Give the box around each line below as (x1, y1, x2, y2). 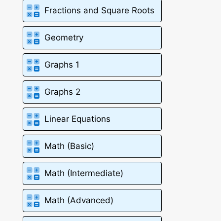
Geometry (44, 33, 84, 43)
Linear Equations (44, 114, 111, 124)
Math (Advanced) (44, 195, 114, 206)
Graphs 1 (44, 60, 80, 70)
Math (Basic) (44, 141, 95, 151)
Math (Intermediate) (44, 168, 124, 179)
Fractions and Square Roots (44, 5, 155, 16)
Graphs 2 (44, 87, 81, 97)
